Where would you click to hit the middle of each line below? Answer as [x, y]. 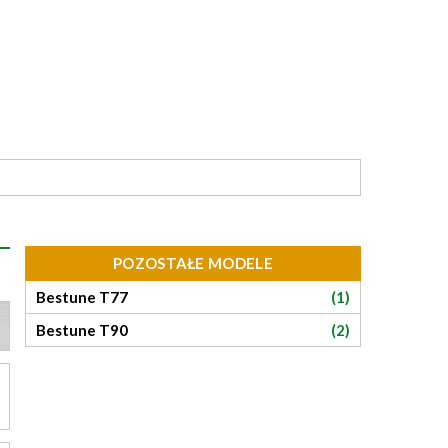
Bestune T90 [82, 330]
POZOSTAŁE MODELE [193, 263]
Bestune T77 [82, 297]
